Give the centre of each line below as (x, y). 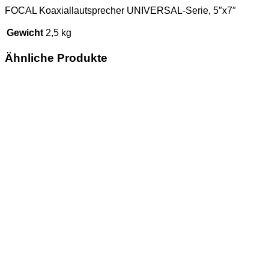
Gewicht (25, 32)
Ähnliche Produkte (56, 58)
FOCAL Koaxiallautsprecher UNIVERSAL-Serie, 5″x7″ (120, 10)
